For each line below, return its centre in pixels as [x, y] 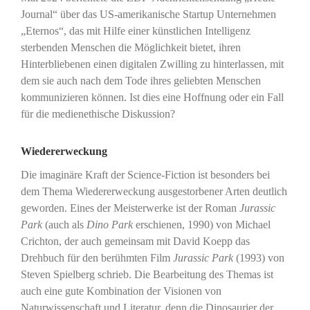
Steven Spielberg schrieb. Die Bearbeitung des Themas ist [147, 274]
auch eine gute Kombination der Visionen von [121, 291]
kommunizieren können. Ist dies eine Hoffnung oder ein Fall [152, 97]
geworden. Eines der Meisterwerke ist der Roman [130, 208]
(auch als [65, 224]
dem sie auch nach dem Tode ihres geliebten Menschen [140, 80]
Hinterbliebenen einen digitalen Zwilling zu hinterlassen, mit [152, 64]
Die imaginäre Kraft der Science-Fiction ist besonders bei [145, 174]
